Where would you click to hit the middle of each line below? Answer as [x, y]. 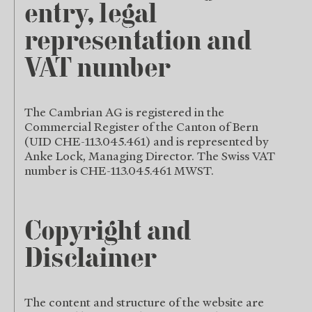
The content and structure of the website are [144, 302]
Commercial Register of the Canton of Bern [141, 126]
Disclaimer [91, 260]
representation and [138, 42]
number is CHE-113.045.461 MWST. [119, 170]
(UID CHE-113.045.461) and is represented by [147, 141]
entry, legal [91, 15]
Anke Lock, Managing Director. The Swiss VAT [150, 156]
